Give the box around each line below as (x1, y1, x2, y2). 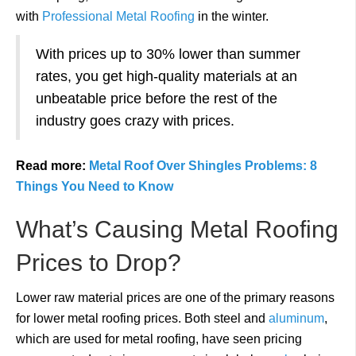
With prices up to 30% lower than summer (36, 46, 300, 62)
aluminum (269, 311, 324, 325)
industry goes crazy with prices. (36, 113, 234, 129)
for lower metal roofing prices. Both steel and (16, 311, 269, 325)
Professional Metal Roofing (39, 10, 195, 23)
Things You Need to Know (16, 180, 173, 193)
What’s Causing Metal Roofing (16, 216, 339, 242)
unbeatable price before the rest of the (36, 91, 277, 106)
